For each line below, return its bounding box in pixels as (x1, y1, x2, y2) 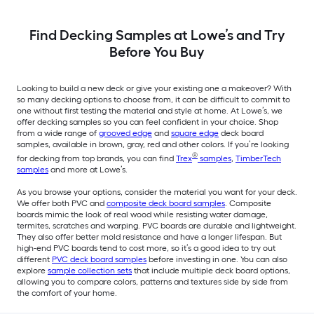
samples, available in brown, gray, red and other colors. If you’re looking (17, 139, 289, 149)
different (17, 254, 52, 264)
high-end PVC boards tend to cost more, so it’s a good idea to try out (17, 243, 275, 253)
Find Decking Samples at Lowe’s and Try (29, 26, 285, 43)
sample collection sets (48, 265, 132, 275)
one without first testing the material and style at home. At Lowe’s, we (17, 105, 282, 116)
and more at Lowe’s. (48, 164, 128, 175)
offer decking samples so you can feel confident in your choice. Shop (17, 116, 278, 127)
